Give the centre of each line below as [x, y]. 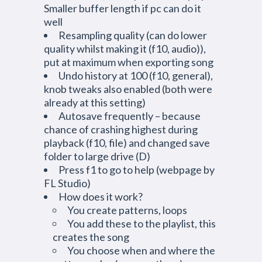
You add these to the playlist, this [142, 223]
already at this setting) [95, 102]
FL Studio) [67, 183]
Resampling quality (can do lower [133, 35]
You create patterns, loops [127, 210]
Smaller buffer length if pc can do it [123, 8]
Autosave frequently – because [130, 116]
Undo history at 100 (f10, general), [136, 75]
